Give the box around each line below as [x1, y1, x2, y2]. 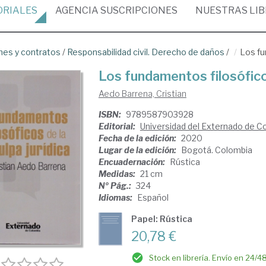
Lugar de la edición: [98, 145, 178, 155]
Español [137, 192, 169, 202]
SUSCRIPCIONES [99, 5, 178, 16]
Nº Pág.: [98, 180, 133, 191]
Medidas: [98, 169, 137, 179]
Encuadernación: [98, 157, 167, 167]
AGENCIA [55, 5, 99, 16]
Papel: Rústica [131, 214, 192, 224]
